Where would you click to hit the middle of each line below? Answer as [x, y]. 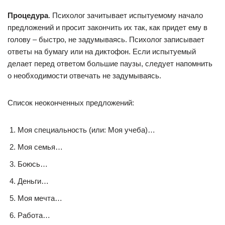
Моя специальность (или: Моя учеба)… [86, 130]
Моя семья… [40, 147]
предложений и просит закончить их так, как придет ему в [107, 27]
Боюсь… [33, 164]
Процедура [28, 15]
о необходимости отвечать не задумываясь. [84, 76]
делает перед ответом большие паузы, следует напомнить [110, 64]
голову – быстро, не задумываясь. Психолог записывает [106, 39]
